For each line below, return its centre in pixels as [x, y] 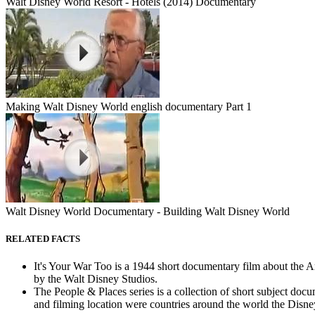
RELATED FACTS [43, 238]
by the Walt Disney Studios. [96, 279]
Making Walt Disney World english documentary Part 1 [129, 106]
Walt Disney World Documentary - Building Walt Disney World [148, 211]
